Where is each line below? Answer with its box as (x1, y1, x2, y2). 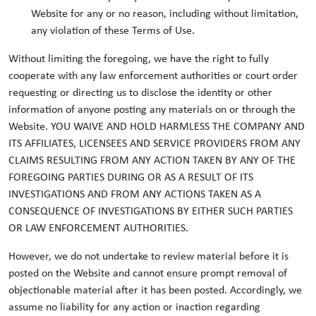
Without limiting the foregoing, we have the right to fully (8, 54, 269, 65)
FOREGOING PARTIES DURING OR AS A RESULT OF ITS (8, 172, 253, 183)
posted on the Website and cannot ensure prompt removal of (8, 268, 287, 279)
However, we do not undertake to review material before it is (8, 251, 288, 262)
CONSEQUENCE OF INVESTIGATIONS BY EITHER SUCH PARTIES (8, 206, 293, 217)
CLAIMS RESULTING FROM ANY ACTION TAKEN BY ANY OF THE (8, 155, 296, 166)
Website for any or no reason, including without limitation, (31, 8, 298, 20)
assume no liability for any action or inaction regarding (8, 302, 260, 313)
